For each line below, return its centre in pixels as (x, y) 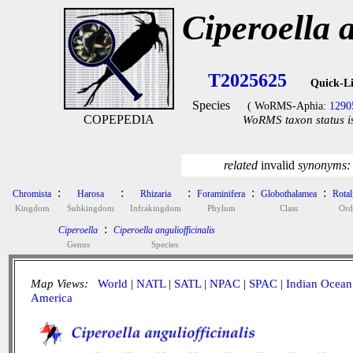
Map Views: (61, 284)
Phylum (221, 208)
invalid (278, 165)
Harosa (91, 194)
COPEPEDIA (119, 119)
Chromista (32, 194)
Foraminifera (221, 194)
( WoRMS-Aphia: (288, 106)
